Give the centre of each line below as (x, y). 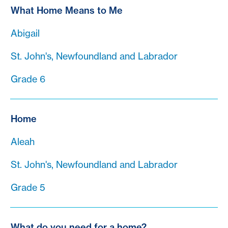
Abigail (25, 33)
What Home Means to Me (67, 10)
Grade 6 (28, 79)
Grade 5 (28, 187)
